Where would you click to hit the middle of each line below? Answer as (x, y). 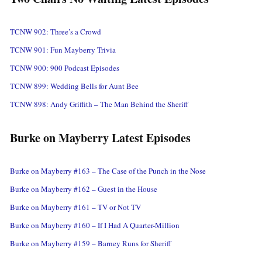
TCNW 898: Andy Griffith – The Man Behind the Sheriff (99, 104)
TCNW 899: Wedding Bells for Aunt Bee (74, 86)
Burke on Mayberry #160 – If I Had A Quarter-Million (95, 225)
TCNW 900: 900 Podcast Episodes (65, 68)
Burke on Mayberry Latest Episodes (100, 138)
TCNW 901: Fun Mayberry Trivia (63, 50)
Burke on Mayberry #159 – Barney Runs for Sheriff (91, 244)
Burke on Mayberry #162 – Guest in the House (84, 189)
